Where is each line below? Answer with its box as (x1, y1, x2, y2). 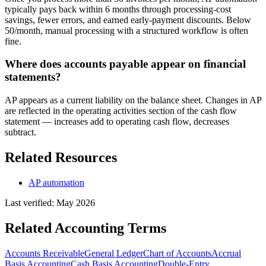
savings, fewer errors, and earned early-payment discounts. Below (5, 14, 251, 25)
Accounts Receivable (5, 248, 84, 258)
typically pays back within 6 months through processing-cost (5, 4, 231, 14)
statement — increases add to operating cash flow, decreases (5, 116, 229, 126)
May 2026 (56, 197, 95, 208)
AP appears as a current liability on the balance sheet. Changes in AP (5, 94, 261, 105)
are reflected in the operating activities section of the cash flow (5, 105, 237, 116)
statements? (5, 71, 61, 84)
